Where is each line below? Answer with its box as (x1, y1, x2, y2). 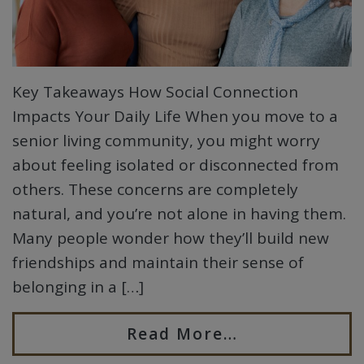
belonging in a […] (12, 275, 144, 297)
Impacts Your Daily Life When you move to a (12, 105, 338, 127)
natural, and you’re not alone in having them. (12, 202, 346, 224)
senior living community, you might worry (12, 129, 320, 151)
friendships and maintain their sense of (12, 251, 304, 273)
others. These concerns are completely (12, 178, 298, 200)
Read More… (126, 323, 238, 344)
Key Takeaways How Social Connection (12, 80, 298, 102)
